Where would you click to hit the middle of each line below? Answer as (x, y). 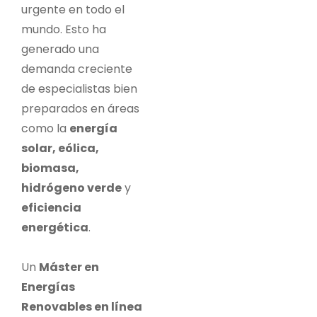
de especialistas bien (79, 88)
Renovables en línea (82, 306)
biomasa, (50, 168)
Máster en (69, 267)
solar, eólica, (60, 148)
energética (55, 227)
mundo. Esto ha (64, 29)
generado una (60, 49)
